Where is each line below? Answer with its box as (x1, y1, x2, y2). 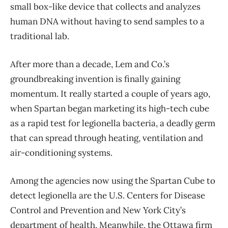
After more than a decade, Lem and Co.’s (10, 59, 169, 70)
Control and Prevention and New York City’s (10, 205, 186, 216)
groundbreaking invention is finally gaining (10, 73, 180, 85)
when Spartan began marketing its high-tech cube (10, 103, 209, 115)
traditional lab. (10, 31, 69, 42)
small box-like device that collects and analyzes (10, 1, 201, 13)
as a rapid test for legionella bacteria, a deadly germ (10, 118, 215, 129)
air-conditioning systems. (10, 147, 112, 159)
